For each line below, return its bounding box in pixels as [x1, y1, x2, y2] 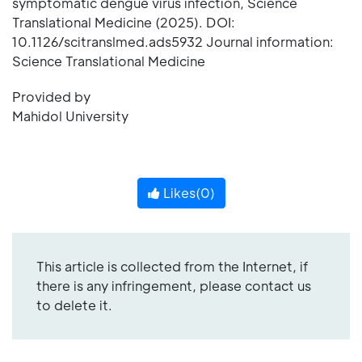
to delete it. [36, 297, 112, 314]
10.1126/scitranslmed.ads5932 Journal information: [12, 33, 334, 50]
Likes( [159, 184, 200, 201]
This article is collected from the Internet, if [36, 258, 308, 275]
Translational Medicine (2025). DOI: [12, 14, 235, 31]
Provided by [12, 88, 90, 105]
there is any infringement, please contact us [36, 277, 311, 294]
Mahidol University [12, 107, 128, 124]
